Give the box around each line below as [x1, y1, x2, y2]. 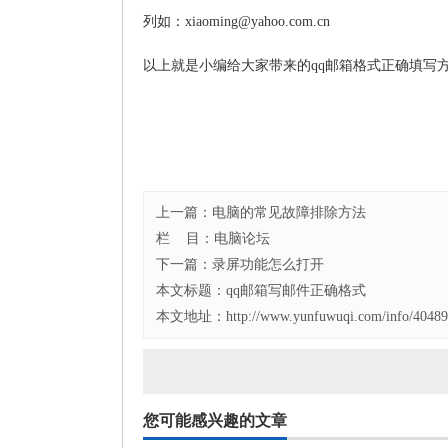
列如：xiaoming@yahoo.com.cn [143, 14, 330, 29]
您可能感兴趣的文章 [143, 412, 287, 429]
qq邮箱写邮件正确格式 [226, 283, 366, 298]
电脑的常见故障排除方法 [212, 205, 366, 220]
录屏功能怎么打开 [212, 257, 324, 272]
